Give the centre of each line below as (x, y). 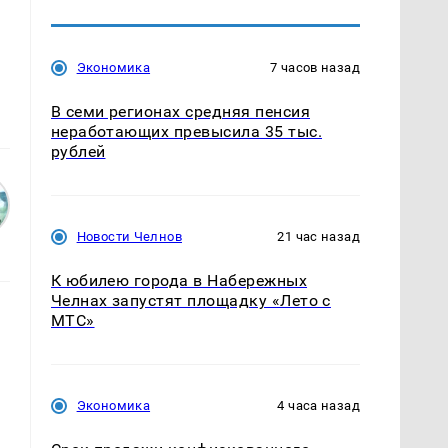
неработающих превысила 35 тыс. (186, 131)
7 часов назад (315, 67)
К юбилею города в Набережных (179, 280)
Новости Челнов (129, 236)
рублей (78, 151)
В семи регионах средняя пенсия (180, 111)
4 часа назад (318, 406)
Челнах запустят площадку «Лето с (190, 300)
